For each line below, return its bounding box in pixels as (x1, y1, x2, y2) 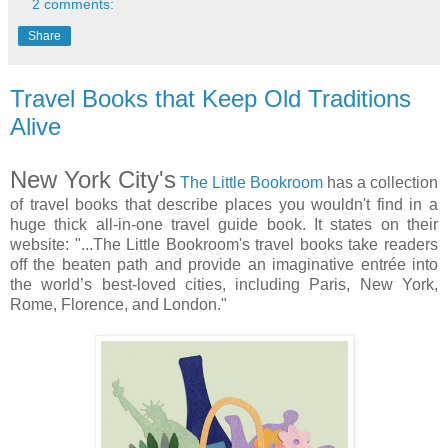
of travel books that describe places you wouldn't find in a (10, 196, 438, 214)
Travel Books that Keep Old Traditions (10, 84, 411, 112)
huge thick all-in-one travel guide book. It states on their (10, 216, 438, 234)
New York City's (10, 166, 176, 194)
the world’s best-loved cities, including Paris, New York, (10, 276, 438, 294)
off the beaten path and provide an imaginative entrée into (10, 256, 438, 274)
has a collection (323, 174, 438, 192)
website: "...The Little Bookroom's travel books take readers (10, 236, 438, 254)
